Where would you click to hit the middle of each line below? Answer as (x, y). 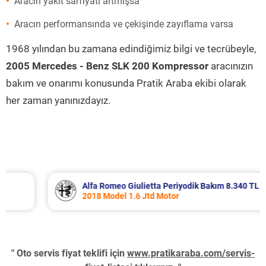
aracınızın (231, 66)
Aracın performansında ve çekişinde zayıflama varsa (124, 24)
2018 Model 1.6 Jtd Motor (105, 196)
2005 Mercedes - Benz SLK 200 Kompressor (107, 66)
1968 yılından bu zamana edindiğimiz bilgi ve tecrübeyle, (131, 49)
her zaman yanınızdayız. (58, 100)
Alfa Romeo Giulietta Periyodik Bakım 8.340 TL (145, 186)
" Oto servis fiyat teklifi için (69, 253)
